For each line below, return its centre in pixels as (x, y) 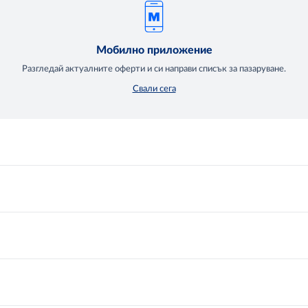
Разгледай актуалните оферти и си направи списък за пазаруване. (154, 69)
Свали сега (154, 89)
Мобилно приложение (154, 50)
